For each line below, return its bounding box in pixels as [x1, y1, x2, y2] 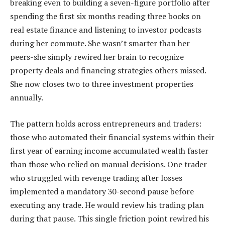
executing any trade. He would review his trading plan [10, 199, 204, 210]
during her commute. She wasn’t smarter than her [10, 38, 190, 49]
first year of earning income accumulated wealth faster [10, 145, 208, 156]
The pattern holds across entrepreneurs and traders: [10, 118, 201, 129]
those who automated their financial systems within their [10, 131, 214, 143]
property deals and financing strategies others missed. [10, 65, 206, 76]
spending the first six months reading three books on [10, 11, 201, 22]
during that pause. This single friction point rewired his [10, 212, 209, 224]
